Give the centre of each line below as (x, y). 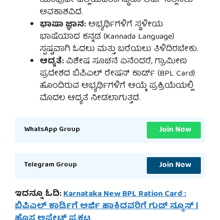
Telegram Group (51, 165)
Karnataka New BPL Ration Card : (125, 194)
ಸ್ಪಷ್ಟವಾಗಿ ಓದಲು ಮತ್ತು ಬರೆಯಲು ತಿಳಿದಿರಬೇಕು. (119, 50)
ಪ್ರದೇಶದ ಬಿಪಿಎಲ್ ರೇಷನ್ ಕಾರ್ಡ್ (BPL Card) (117, 74)
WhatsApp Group (52, 130)
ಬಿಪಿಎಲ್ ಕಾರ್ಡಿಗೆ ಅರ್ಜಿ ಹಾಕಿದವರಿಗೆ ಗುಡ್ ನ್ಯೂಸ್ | (107, 206)
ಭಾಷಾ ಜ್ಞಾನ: (63, 25)
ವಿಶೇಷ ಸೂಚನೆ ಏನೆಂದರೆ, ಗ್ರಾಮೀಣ (125, 62)
